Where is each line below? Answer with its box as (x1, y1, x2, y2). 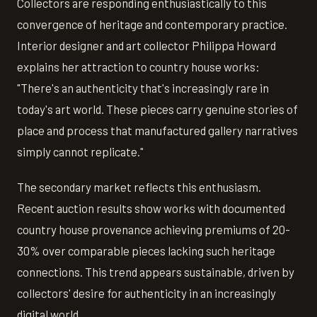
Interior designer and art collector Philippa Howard (17, 38, 276, 53)
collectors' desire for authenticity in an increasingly (17, 286, 276, 301)
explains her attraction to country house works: (17, 59, 260, 74)
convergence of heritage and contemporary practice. (17, 17, 287, 32)
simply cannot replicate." (17, 144, 144, 159)
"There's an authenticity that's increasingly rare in (17, 81, 269, 96)
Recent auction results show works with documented (17, 201, 285, 216)
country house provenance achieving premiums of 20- (17, 222, 290, 237)
